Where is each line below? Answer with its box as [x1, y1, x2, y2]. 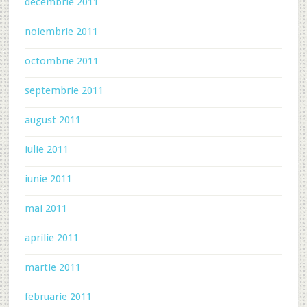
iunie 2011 [24, 173, 72, 185]
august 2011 [24, 114, 81, 126]
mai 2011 [24, 202, 67, 214]
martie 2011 [24, 261, 81, 273]
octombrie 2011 [24, 55, 99, 67]
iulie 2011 [24, 143, 69, 156]
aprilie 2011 [24, 232, 79, 244]
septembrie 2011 [24, 84, 103, 97]
